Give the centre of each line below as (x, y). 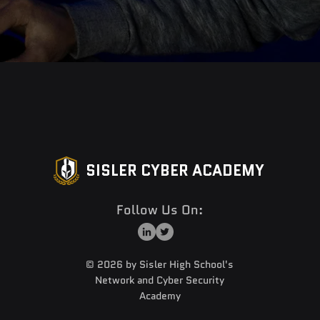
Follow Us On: (159, 210)
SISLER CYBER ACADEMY (175, 171)
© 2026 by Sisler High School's (160, 264)
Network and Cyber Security (160, 280)
